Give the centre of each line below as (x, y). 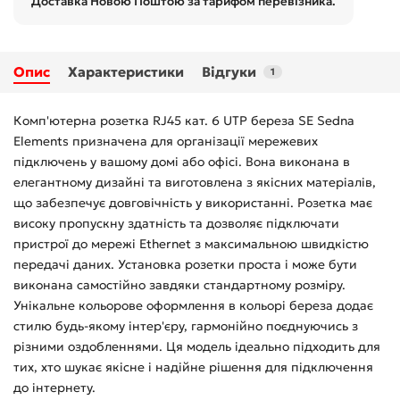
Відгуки (229, 71)
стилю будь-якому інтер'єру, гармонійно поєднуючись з (186, 325)
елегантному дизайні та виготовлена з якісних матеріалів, (195, 182)
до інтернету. (54, 387)
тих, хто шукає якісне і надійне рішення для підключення (193, 367)
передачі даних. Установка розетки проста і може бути (185, 264)
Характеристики (126, 71)
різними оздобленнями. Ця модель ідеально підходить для (197, 346)
